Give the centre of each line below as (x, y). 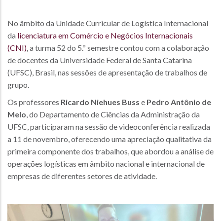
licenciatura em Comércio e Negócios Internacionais (105, 35)
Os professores (34, 102)
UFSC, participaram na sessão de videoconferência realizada (109, 126)
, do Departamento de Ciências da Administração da (113, 114)
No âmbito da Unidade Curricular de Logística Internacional (108, 23)
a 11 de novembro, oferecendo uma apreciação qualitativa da (110, 139)
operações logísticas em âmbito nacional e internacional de (106, 163)
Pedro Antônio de (179, 102)
